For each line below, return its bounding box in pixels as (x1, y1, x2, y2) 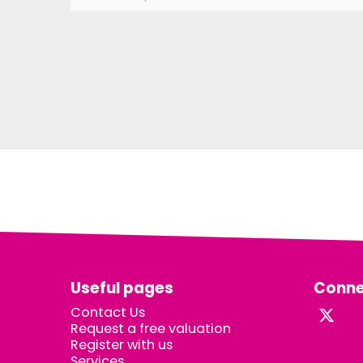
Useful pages (70, 277, 173, 299)
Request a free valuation (70, 319, 231, 338)
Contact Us (70, 303, 145, 322)
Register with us (70, 335, 173, 354)
